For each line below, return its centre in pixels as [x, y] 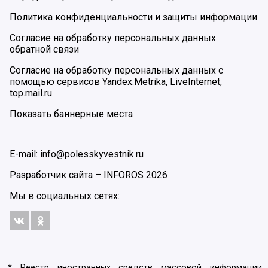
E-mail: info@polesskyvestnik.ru [77, 154]
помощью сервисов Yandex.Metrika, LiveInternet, [116, 82]
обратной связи [44, 50]
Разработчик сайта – [57, 175]
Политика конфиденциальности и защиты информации [133, 17]
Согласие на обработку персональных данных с [116, 71]
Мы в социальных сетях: [65, 196]
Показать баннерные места [71, 114]
